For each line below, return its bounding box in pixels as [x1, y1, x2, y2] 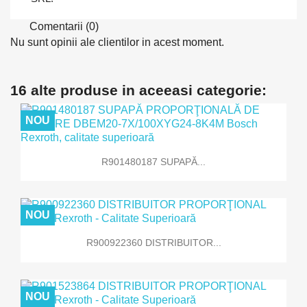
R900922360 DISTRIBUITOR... [86, 237, 221, 249]
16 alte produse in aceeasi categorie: [10, 82, 267, 98]
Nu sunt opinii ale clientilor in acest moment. [10, 36, 224, 48]
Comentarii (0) [27, 21, 99, 32]
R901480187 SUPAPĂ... [101, 156, 206, 167]
